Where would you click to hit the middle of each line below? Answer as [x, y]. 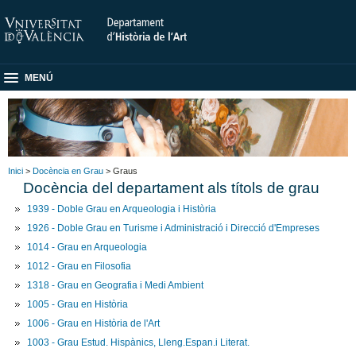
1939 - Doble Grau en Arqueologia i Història [122, 209]
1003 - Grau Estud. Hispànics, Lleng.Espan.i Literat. [139, 342]
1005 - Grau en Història [78, 304]
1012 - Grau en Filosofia [79, 266]
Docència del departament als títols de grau [172, 188]
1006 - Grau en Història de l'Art [94, 323]
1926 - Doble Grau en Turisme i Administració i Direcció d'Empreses [174, 228]
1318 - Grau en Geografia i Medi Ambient [116, 285]
